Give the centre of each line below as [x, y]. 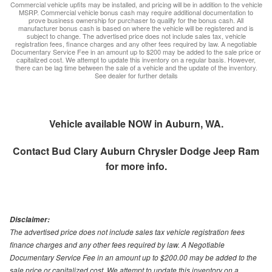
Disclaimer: [30, 219]
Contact [32, 151]
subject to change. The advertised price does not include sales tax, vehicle [136, 36]
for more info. [136, 166]
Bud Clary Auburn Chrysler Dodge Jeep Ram [155, 151]
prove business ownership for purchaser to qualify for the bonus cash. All [136, 20]
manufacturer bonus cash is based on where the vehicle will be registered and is [136, 28]
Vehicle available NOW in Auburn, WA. [136, 123]
